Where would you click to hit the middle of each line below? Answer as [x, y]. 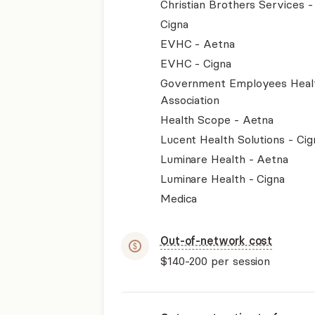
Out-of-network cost [216, 240]
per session [239, 261]
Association [189, 100]
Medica [179, 198]
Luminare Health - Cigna [222, 179]
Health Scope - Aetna [217, 120]
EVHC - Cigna [195, 63]
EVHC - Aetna [197, 44]
